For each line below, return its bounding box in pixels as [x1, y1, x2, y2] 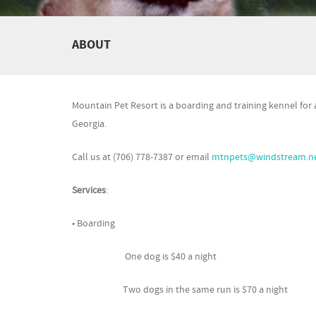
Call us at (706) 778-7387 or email [72, 151, 212, 164]
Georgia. [72, 118, 107, 131]
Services [72, 184, 106, 197]
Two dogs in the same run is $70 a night [72, 284, 288, 297]
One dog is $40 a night [72, 250, 217, 264]
